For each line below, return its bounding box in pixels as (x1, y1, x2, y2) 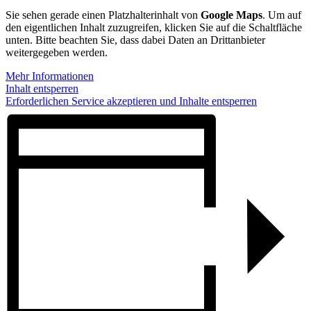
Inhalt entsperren (6, 83, 78, 95)
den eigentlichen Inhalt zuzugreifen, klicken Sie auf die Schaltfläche (6, 22, 302, 34)
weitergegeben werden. (6, 47, 108, 59)
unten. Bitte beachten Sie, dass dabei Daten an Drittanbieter (6, 34, 265, 47)
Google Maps (201, 9, 262, 22)
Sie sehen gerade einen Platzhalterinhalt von (6, 9, 201, 22)
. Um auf (262, 9, 301, 22)
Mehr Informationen (6, 70, 94, 83)
